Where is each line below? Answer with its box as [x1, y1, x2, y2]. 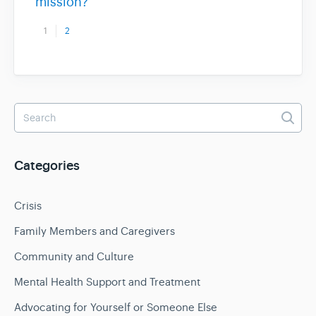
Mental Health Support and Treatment [14, 275, 200, 288]
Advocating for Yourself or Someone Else [14, 300, 217, 314]
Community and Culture [14, 250, 134, 263]
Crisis [14, 199, 42, 212]
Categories [14, 158, 80, 174]
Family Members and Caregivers [14, 224, 175, 238]
